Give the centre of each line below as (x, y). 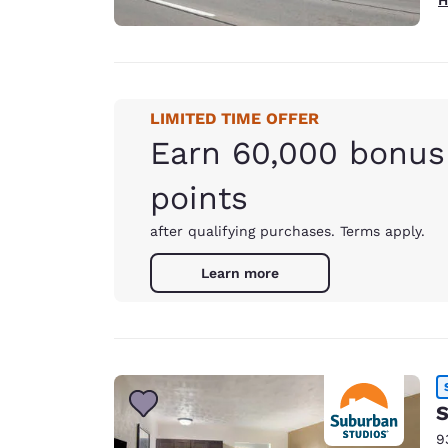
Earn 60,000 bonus (297, 153)
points (199, 198)
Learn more (240, 273)
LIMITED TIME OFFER (234, 118)
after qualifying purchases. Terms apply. (287, 231)
